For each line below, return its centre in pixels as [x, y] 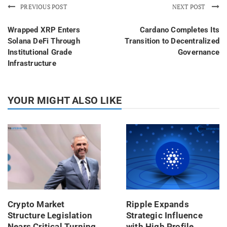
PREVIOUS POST [44, 7]
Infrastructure [32, 64]
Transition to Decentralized [172, 41]
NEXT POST [189, 7]
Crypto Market [36, 204]
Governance [199, 52]
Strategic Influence [164, 216]
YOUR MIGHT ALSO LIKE [65, 101]
